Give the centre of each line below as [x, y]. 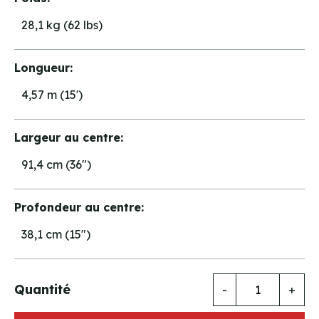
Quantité [42, 289]
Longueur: [43, 67]
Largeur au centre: [69, 137]
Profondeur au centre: [79, 207]
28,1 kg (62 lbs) [62, 25]
